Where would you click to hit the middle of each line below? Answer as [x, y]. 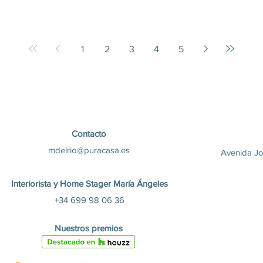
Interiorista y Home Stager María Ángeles [90, 183]
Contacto [89, 134]
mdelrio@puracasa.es [89, 150]
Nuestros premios [88, 228]
